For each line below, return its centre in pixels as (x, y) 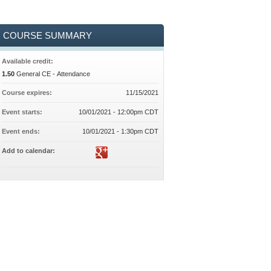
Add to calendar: (29, 151)
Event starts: (23, 112)
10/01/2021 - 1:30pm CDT (120, 131)
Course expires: (28, 93)
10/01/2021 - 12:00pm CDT (119, 112)
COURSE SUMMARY (47, 35)
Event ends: (21, 131)
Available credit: (28, 61)
